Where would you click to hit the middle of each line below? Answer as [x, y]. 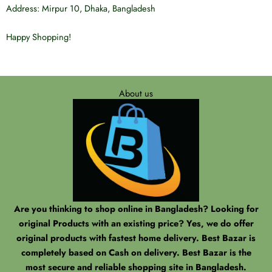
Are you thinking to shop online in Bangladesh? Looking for [136, 208]
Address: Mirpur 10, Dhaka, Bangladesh [81, 8]
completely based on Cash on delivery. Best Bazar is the [136, 252]
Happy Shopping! [39, 37]
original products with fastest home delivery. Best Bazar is [136, 237]
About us [136, 93]
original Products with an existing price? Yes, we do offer [136, 223]
